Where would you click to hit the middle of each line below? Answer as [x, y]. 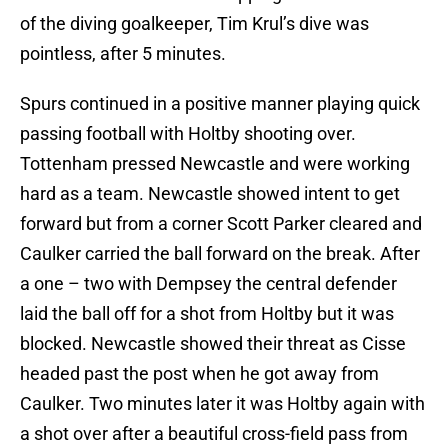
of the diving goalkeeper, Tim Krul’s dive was [194, 24]
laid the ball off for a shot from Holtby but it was [207, 314]
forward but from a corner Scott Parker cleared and [221, 224]
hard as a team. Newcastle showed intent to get [210, 194]
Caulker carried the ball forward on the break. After [220, 254]
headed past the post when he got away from [199, 374]
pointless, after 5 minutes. [123, 54]
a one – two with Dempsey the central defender [208, 284]
